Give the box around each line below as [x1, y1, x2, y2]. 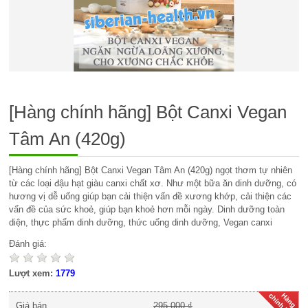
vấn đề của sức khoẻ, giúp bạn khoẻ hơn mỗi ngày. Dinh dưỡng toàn [9, 204, 285, 214]
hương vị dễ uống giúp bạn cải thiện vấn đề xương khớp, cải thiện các [9, 191, 292, 201]
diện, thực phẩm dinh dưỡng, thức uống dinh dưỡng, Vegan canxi [9, 217, 273, 228]
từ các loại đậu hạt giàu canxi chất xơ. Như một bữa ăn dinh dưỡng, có [9, 178, 297, 188]
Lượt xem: [9, 268, 56, 278]
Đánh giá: [9, 239, 47, 249]
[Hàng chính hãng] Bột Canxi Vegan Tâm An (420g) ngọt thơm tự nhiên [9, 165, 293, 175]
